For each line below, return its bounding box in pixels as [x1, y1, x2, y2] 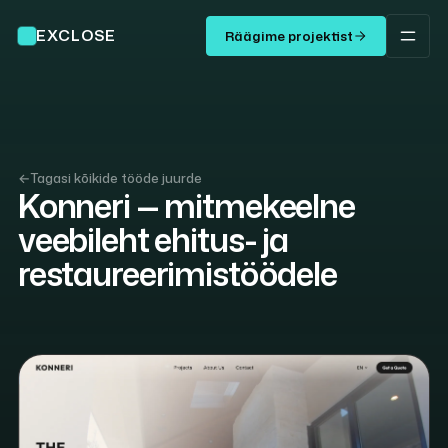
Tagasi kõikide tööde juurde [29, 169, 202, 187]
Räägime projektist [225, 27, 354, 45]
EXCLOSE [35, 25, 117, 46]
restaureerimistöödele [17, 250, 337, 296]
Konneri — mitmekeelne [17, 182, 355, 228]
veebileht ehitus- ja [17, 216, 289, 262]
